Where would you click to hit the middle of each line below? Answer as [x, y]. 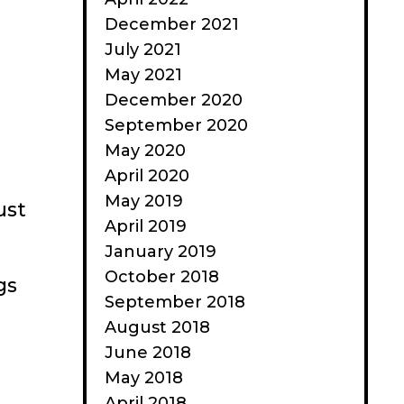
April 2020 [147, 176]
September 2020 [176, 125]
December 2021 [172, 24]
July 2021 [143, 50]
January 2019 [161, 252]
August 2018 [157, 327]
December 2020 [174, 100]
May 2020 [145, 151]
